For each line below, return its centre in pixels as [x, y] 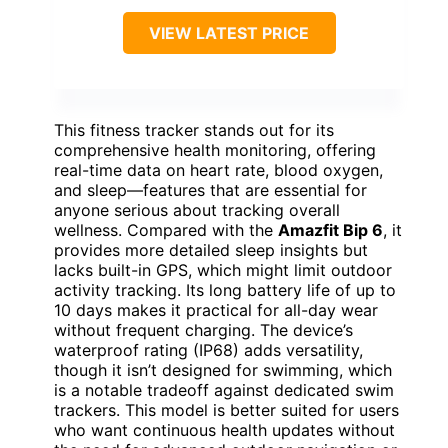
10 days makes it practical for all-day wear [216, 309]
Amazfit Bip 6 [330, 229]
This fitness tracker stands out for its [194, 129]
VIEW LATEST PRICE [229, 32]
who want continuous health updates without [224, 429]
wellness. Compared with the [166, 229]
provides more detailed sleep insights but [211, 249]
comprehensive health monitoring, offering [215, 149]
